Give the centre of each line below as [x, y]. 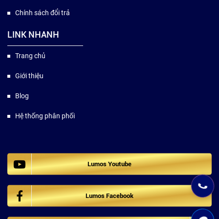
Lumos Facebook [109, 196]
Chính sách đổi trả [43, 13]
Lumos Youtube [109, 164]
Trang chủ [30, 56]
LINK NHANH [33, 35]
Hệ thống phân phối [45, 116]
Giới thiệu [29, 76]
